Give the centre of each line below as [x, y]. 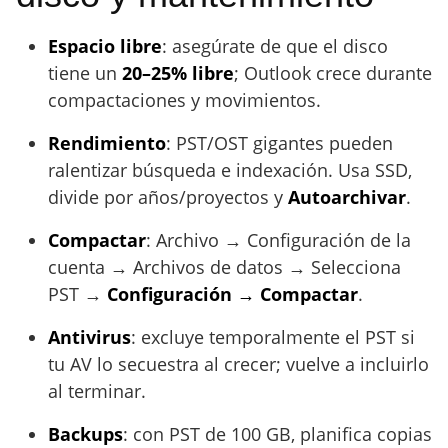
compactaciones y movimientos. [184, 100]
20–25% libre [178, 73]
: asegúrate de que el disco [275, 46]
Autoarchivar [347, 197]
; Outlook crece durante [333, 73]
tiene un [85, 73]
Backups [85, 434]
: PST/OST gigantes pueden [279, 143]
